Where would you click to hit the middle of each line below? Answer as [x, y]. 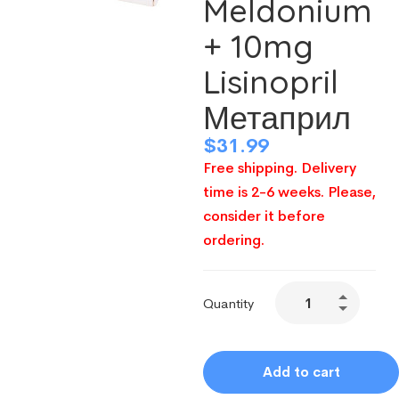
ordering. [234, 240]
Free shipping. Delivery [280, 168]
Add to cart [301, 372]
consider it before [265, 216]
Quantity [229, 304]
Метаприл [277, 117]
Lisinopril [271, 81]
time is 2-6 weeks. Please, [290, 192]
